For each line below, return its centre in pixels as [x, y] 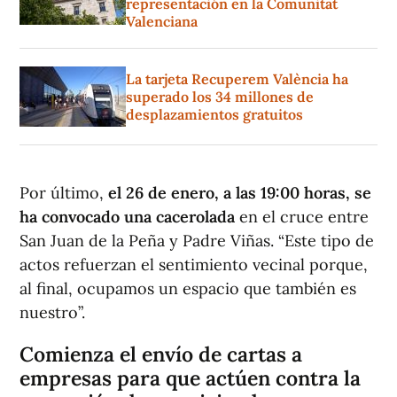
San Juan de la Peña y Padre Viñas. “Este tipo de [197, 241]
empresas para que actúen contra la [190, 378]
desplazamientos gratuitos [214, 115]
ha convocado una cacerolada [127, 217]
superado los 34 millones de [220, 97]
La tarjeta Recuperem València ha [237, 79]
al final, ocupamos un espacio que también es [188, 289]
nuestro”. [52, 313]
